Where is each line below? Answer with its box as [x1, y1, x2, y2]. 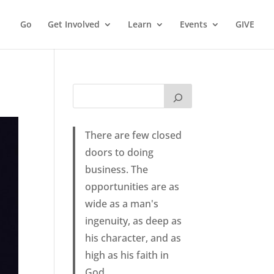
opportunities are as [85, 180, 180, 193]
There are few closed [85, 128, 182, 142]
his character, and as [85, 231, 182, 245]
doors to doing [85, 146, 154, 159]
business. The [85, 163, 149, 176]
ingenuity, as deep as [85, 214, 182, 228]
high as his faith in [85, 248, 169, 262]
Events [180, 18, 207, 30]
